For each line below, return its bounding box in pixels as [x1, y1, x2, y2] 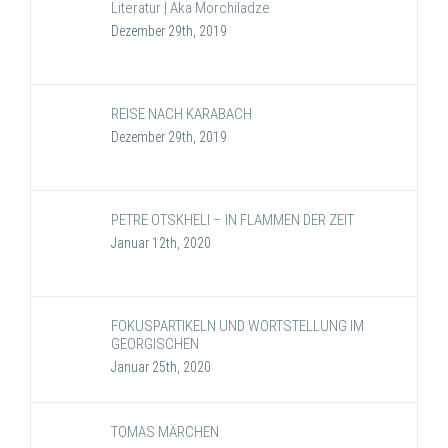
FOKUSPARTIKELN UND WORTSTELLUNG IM [111, 317, 364, 336]
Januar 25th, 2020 [111, 359, 211, 376]
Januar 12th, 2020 [111, 235, 211, 252]
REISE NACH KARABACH [111, 105, 252, 124]
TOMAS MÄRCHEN [111, 423, 219, 442]
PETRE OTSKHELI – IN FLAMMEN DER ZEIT [111, 211, 354, 230]
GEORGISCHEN [111, 335, 199, 354]
